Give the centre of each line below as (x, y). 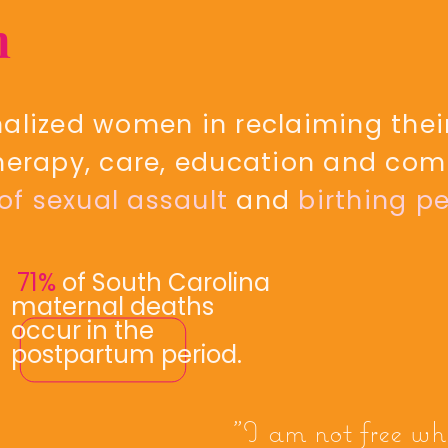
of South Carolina (163, 282)
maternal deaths (112, 306)
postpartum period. (126, 354)
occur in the (82, 330)
